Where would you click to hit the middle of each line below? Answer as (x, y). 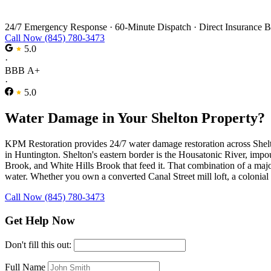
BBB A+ (22, 71)
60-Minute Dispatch (154, 27)
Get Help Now (40, 221)
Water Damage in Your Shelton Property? (135, 118)
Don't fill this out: (39, 244)
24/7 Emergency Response (57, 27)
